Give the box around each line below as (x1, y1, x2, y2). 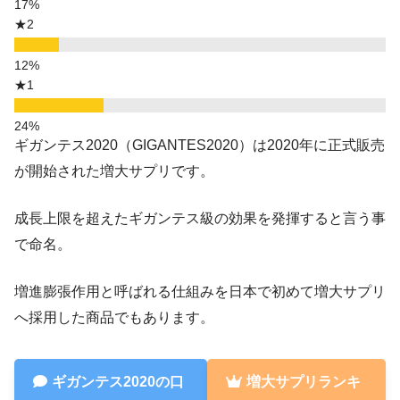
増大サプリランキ (246, 373, 361, 389)
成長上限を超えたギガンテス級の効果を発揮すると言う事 (14, 211, 386, 227)
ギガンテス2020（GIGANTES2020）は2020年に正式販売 (14, 137, 385, 154)
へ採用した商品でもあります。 (14, 310, 214, 326)
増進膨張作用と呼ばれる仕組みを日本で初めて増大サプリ (14, 284, 386, 300)
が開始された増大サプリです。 (14, 163, 214, 179)
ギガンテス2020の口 (51, 373, 184, 389)
